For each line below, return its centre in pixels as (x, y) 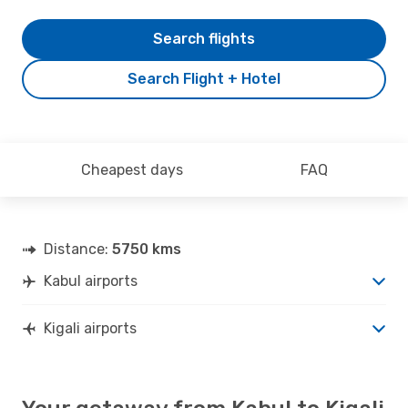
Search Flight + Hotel (204, 78)
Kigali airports (90, 328)
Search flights (204, 38)
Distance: (78, 249)
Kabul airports (91, 280)
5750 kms (147, 249)
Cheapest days (132, 169)
